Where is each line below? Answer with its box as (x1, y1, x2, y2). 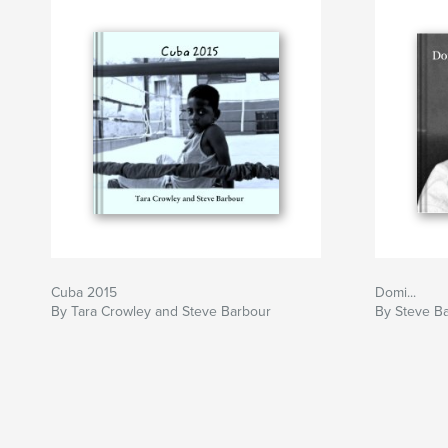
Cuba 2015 (51, 283, 117, 301)
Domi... (375, 283, 416, 301)
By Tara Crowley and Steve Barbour (51, 302, 271, 320)
